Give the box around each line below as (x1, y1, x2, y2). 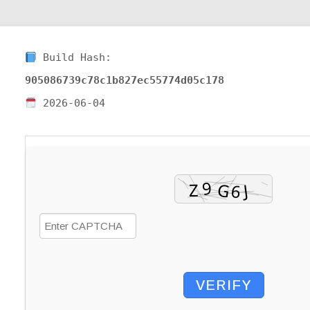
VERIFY (195, 277, 252, 293)
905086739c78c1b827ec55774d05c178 (25, 74, 224, 87)
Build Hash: (37, 51, 112, 64)
